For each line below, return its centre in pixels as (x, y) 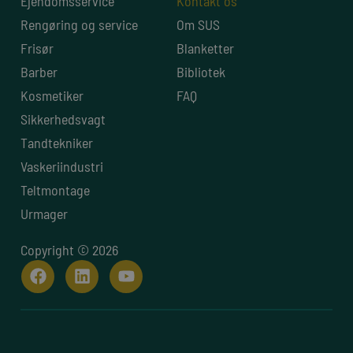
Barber (39, 71)
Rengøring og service (79, 24)
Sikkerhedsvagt (63, 119)
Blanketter (205, 48)
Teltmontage (55, 190)
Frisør (37, 48)
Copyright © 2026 (69, 249)
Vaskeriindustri (62, 166)
